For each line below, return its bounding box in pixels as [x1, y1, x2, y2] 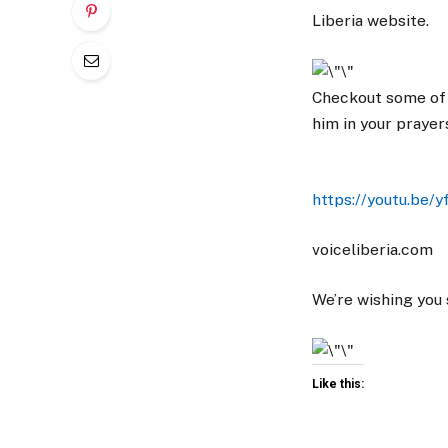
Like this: [312, 377, 364, 392]
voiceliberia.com [312, 240, 433, 260]
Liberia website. [312, 10, 429, 30]
